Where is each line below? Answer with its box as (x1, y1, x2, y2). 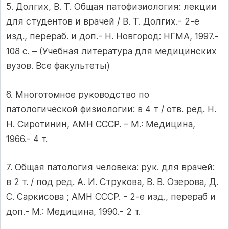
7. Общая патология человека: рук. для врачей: (6, 161, 215, 172)
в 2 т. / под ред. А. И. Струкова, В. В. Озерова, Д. (6, 176, 218, 187)
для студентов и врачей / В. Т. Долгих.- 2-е (6, 16, 199, 27)
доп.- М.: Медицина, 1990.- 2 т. (6, 205, 141, 217)
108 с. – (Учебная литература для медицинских (6, 45, 217, 57)
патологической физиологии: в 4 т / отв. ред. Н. (6, 103, 216, 114)
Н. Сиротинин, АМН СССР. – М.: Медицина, (6, 118, 195, 129)
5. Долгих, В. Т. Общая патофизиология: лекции (6, 1, 217, 12)
